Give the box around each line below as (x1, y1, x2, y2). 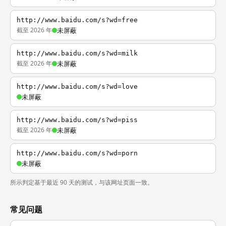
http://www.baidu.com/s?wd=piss (17, 116, 138, 124)
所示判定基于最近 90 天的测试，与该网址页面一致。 (10, 178, 153, 187)
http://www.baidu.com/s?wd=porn (17, 149, 138, 157)
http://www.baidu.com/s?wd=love (17, 83, 138, 90)
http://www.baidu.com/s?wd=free (17, 16, 138, 24)
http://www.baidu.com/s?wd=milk (17, 49, 138, 57)
